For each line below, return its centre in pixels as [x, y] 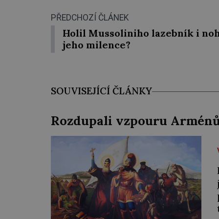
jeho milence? [97, 45]
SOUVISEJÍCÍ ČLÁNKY [101, 91]
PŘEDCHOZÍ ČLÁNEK [90, 18]
